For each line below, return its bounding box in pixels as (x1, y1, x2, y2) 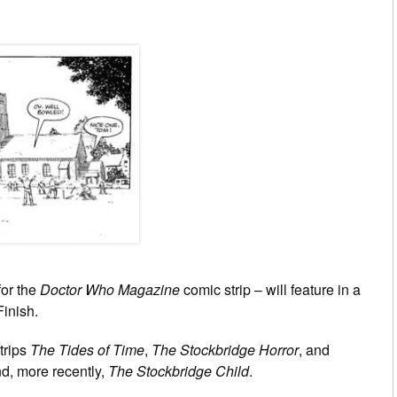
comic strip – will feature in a (180, 278, 361, 300)
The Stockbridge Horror (152, 339, 299, 360)
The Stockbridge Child (108, 360, 249, 381)
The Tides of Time (30, 339, 144, 360)
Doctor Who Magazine (40, 278, 180, 300)
